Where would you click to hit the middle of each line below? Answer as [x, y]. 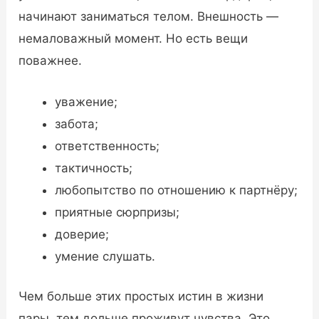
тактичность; [94, 168]
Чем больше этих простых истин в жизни [141, 297]
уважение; [87, 101]
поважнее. [51, 60]
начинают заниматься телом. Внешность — [149, 16]
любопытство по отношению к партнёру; [177, 190]
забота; [77, 124]
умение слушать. [105, 256]
